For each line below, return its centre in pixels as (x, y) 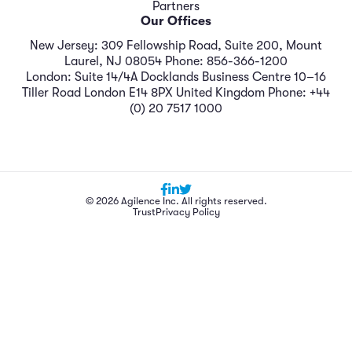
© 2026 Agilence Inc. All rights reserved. (176, 200)
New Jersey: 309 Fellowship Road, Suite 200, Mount (176, 45)
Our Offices (176, 21)
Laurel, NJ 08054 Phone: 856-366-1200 (176, 61)
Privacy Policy (187, 211)
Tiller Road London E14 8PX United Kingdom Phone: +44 (176, 92)
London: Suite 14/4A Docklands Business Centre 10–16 (176, 77)
